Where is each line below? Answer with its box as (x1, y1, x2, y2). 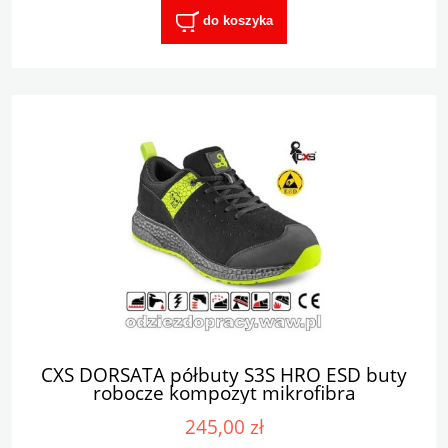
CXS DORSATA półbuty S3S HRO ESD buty (41, 361, 407, 389)
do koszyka (202, 13, 273, 29)
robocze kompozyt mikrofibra (92, 379, 356, 407)
